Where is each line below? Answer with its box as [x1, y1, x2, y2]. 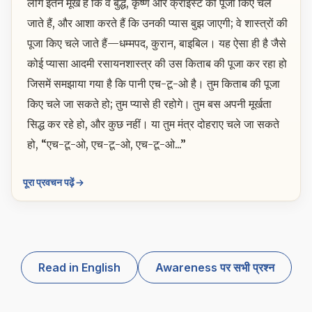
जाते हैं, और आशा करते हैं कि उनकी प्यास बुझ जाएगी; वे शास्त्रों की [26, 15, 288, 30]
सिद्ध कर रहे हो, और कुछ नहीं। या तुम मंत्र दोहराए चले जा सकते [26, 116, 279, 131]
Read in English [38, 260, 120, 274]
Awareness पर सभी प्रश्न [155, 260, 274, 274]
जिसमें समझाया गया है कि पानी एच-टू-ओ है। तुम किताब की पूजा [26, 76, 280, 91]
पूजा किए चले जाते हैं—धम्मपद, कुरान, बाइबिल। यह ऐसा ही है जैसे [26, 36, 286, 50]
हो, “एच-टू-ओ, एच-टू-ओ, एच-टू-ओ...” [26, 136, 186, 151]
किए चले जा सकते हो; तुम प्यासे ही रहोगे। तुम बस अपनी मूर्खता [26, 96, 272, 111]
